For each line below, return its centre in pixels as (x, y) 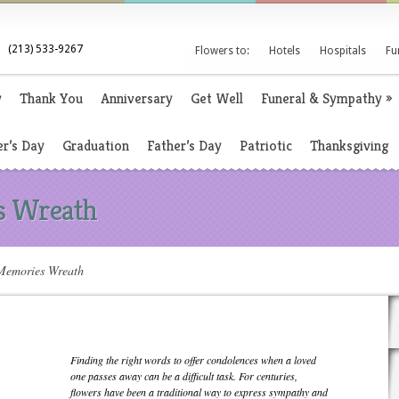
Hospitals (343, 51)
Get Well (217, 98)
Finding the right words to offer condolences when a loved (193, 360)
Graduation (96, 146)
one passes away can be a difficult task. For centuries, (184, 376)
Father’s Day (184, 146)
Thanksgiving (349, 146)
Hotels (285, 51)
